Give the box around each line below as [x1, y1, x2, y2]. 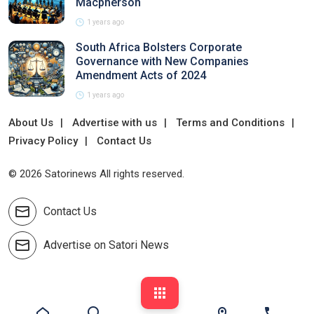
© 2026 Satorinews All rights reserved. [8, 168, 184, 180]
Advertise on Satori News [43, 238, 169, 252]
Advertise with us [72, 116, 157, 129]
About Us [8, 116, 53, 129]
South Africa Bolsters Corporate [76, 41, 242, 54]
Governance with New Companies [76, 55, 249, 68]
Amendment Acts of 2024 [76, 69, 206, 82]
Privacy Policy [8, 135, 78, 147]
